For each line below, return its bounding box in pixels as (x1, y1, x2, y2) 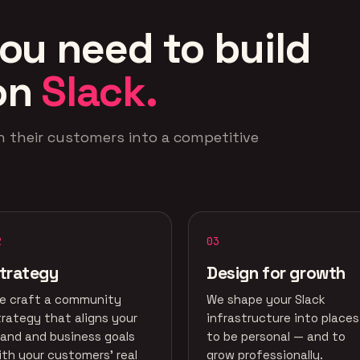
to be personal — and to (207, 329, 346, 344)
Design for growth (207, 262, 346, 284)
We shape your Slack (207, 292, 325, 307)
